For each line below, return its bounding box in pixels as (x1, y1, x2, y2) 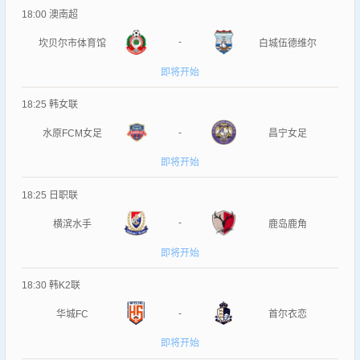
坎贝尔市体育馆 (39, 37, 107, 49)
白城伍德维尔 (258, 37, 317, 49)
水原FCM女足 (43, 128, 103, 140)
